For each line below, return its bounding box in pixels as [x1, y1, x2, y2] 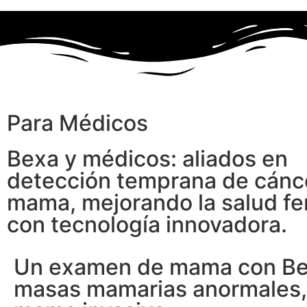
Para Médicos [7, 109, 148, 136]
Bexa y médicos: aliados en [7, 145, 288, 172]
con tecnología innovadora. [7, 210, 287, 238]
